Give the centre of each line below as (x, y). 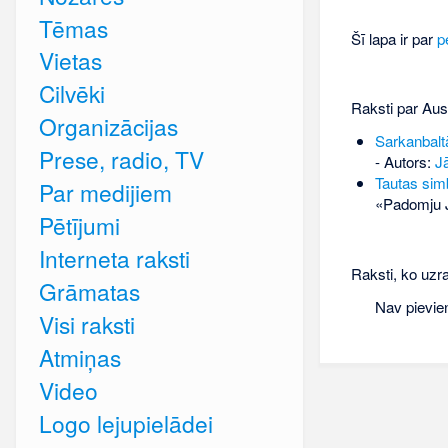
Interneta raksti (114, 258)
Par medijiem (105, 192)
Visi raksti (86, 324)
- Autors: (404, 162)
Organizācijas (108, 126)
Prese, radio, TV (121, 159)
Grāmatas (89, 291)
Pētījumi (79, 225)
